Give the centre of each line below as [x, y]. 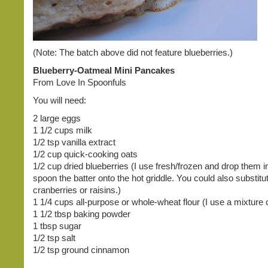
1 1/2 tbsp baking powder [82, 214]
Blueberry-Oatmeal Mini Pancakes [104, 70]
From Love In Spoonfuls [80, 82]
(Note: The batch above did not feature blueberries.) [133, 52]
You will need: [60, 100]
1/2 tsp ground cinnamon [81, 250]
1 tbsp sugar [57, 226]
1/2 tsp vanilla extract [74, 142]
